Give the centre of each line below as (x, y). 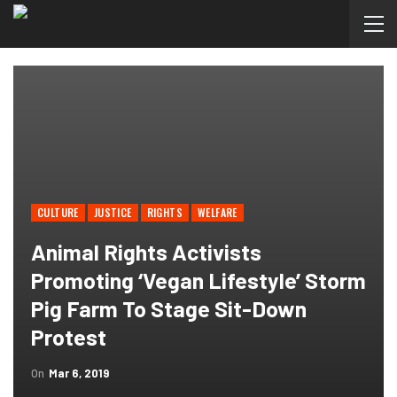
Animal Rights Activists (146, 252)
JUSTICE (113, 212)
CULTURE (58, 212)
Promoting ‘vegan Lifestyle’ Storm (198, 280)
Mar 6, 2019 (79, 373)
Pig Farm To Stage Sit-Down (169, 308)
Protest (69, 337)
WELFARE (218, 212)
